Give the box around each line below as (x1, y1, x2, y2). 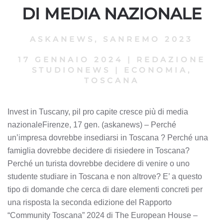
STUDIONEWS (31, 65, 111, 75)
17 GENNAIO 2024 (17, 55, 123, 65)
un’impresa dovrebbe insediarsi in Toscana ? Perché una (7, 133, 208, 142)
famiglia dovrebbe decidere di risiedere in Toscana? (7, 146, 190, 155)
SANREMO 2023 (103, 34, 193, 44)
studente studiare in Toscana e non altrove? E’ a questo (7, 172, 202, 181)
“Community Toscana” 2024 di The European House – (7, 211, 198, 220)
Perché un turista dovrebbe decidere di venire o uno (7, 159, 190, 168)
